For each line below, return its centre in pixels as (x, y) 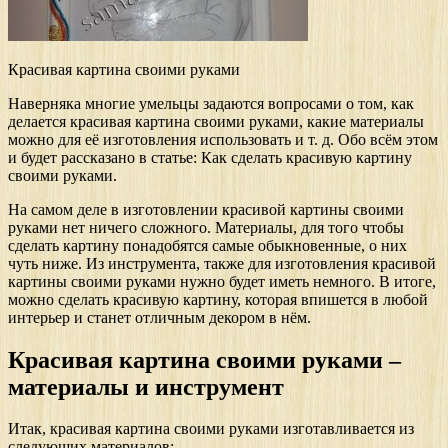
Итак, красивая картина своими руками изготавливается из (211, 429)
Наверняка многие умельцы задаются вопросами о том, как (211, 103)
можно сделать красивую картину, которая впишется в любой (218, 299)
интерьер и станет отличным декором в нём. (159, 317)
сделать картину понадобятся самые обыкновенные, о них (207, 245)
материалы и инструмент (146, 386)
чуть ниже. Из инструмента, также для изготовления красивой (222, 263)
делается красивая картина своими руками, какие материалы (216, 121)
